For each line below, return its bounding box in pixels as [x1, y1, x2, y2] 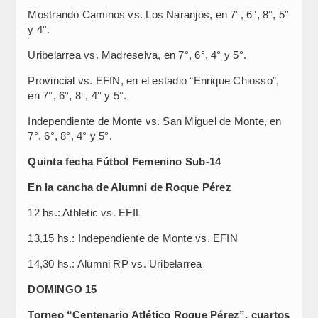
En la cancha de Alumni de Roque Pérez [28, 181, 231, 193]
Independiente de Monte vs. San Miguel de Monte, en [28, 115, 282, 127]
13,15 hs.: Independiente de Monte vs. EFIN [28, 232, 238, 244]
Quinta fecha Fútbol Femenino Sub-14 [28, 155, 221, 168]
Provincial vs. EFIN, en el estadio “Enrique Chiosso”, [28, 75, 280, 87]
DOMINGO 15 [28, 283, 97, 295]
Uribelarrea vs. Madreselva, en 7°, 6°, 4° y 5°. [28, 49, 246, 61]
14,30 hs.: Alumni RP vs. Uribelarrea [28, 258, 202, 270]
